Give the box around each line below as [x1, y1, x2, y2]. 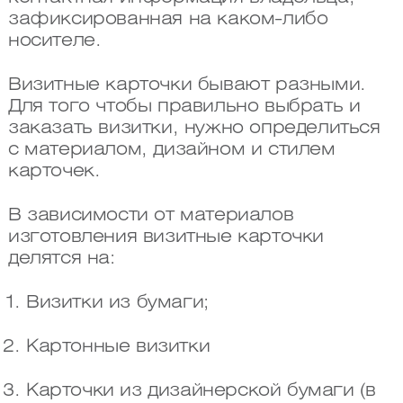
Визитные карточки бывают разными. [7, 76, 366, 94]
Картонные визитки [25, 338, 210, 356]
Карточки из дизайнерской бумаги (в [25, 382, 376, 400]
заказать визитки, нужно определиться [7, 120, 381, 138]
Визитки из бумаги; [25, 294, 209, 312]
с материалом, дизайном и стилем [7, 141, 336, 159]
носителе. [7, 32, 102, 50]
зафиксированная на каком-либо [7, 11, 328, 29]
